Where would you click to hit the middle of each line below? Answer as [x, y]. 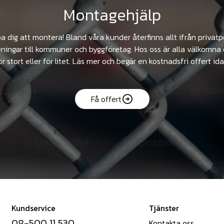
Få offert [106, 99]
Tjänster [164, 208]
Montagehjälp [112, 15]
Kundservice [33, 208]
